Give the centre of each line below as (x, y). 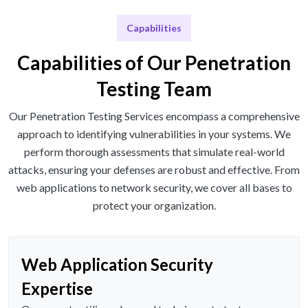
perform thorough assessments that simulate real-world (154, 152)
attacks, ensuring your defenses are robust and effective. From (154, 170)
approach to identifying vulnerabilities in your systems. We (154, 134)
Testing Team (154, 89)
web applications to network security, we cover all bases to (154, 188)
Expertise (57, 289)
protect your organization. (154, 206)
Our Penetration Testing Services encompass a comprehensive (154, 116)
